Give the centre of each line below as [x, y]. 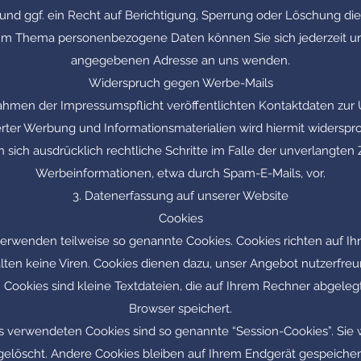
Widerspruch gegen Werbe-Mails [180, 83]
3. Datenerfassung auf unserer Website [180, 196]
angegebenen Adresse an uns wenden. [180, 60]
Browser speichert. [180, 309]
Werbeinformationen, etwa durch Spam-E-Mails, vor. [180, 173]
